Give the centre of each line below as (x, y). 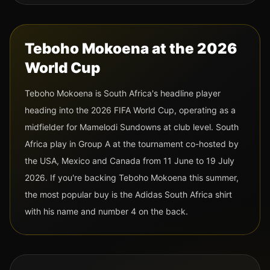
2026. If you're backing (71, 178)
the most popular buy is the (80, 195)
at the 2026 (193, 49)
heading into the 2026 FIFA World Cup (99, 110)
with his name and (61, 212)
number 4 (117, 212)
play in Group (76, 144)
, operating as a (205, 110)
